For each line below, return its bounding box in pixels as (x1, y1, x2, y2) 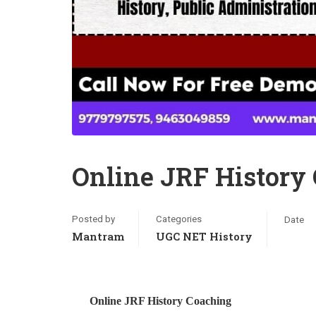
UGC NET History (156, 229, 253, 243)
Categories (156, 214, 202, 224)
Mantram (72, 229, 124, 243)
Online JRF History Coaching (90, 295, 231, 307)
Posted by (72, 214, 115, 224)
